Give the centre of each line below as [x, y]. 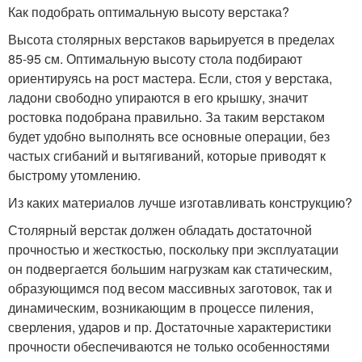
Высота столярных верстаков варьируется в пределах [171, 40]
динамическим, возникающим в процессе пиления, [161, 308]
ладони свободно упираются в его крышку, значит [158, 98]
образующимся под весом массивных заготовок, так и [170, 288]
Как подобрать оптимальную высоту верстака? [149, 12]
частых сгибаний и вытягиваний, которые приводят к [167, 156]
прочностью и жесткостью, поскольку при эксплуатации [173, 250]
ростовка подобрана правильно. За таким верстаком [166, 117]
